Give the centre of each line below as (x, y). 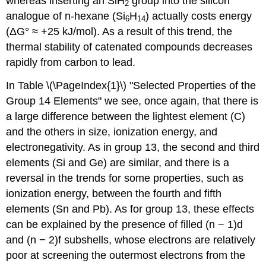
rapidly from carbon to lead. (71, 62)
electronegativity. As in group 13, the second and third (133, 147)
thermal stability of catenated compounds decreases (129, 47)
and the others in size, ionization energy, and (112, 132)
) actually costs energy (199, 16)
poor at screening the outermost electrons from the (126, 255)
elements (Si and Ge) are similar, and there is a (118, 162)
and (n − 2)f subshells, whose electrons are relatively (131, 240)
